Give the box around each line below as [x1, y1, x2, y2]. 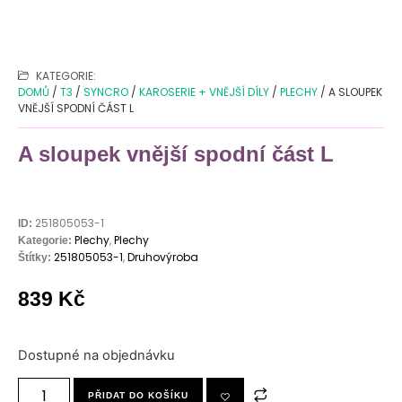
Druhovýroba [127, 249, 198, 266]
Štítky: [18, 251, 51, 265]
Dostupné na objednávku [18, 346, 175, 363]
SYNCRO [83, 83, 128, 100]
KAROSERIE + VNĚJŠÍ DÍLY [139, 83, 269, 100]
